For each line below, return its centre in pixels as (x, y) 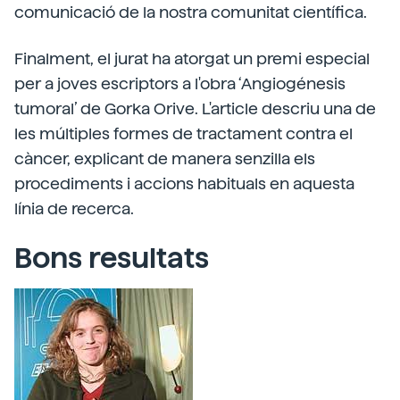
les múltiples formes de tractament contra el (183, 133)
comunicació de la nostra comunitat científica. (191, 12)
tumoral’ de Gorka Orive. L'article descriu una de (195, 108)
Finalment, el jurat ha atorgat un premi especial (192, 58)
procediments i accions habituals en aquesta (184, 183)
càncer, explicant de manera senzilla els (165, 158)
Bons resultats (112, 258)
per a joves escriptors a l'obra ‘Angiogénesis (180, 83)
